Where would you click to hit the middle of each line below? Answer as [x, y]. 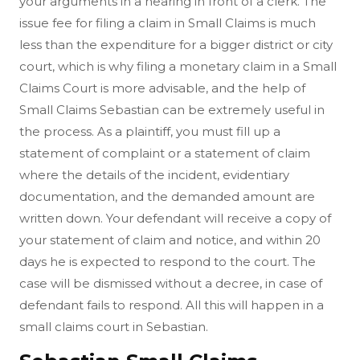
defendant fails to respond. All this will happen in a [172, 305]
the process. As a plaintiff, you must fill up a [150, 131]
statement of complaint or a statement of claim [165, 153]
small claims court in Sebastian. [114, 326]
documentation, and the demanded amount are [167, 196]
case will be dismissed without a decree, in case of [171, 283]
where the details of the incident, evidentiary [154, 174]
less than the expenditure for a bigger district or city [176, 44]
